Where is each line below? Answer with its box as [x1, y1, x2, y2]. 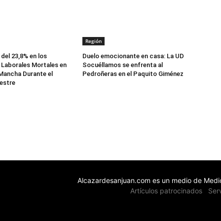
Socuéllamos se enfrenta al [82, 61, 163, 69]
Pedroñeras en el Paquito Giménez [82, 70, 184, 78]
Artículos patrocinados [130, 186, 202, 195]
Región [85, 37, 102, 45]
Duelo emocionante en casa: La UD [82, 52, 184, 60]
